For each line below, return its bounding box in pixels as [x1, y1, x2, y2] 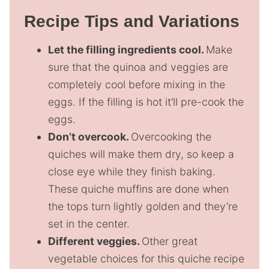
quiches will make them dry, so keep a [48, 147, 234, 160]
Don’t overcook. [48, 130, 131, 143]
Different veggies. [48, 234, 142, 247]
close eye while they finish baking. [48, 165, 216, 178]
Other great [142, 234, 198, 247]
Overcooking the [131, 130, 211, 143]
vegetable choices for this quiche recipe [48, 252, 244, 265]
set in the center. [48, 217, 130, 230]
